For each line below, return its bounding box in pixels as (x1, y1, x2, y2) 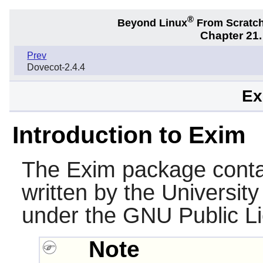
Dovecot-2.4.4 (27, 62, 86, 73)
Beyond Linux (117, 16, 187, 29)
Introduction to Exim (12, 121, 245, 149)
